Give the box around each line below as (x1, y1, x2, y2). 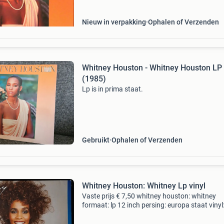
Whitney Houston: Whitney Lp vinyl (177, 181, 205, 190)
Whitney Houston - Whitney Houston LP (81, 63, 222, 72)
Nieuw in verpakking (81, 18, 146, 26)
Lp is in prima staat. (81, 85, 143, 93)
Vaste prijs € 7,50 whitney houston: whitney (81, 192, 216, 200)
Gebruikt (81, 136, 109, 144)
